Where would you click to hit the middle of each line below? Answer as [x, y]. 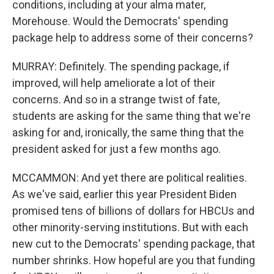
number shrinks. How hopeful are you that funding [134, 260]
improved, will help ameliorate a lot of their [114, 83]
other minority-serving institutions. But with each [130, 227]
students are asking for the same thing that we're [131, 116]
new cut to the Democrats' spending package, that [134, 244]
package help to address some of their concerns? [133, 38]
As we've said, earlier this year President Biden [124, 194]
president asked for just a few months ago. [117, 149]
